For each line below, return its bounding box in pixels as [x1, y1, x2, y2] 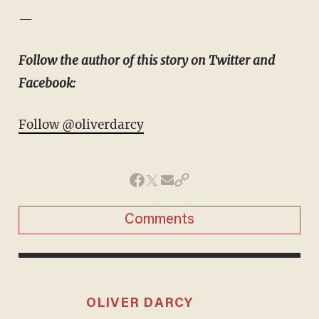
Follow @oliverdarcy [18, 117, 144, 133]
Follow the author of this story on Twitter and [18, 53, 275, 69]
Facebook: [18, 75, 76, 92]
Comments [125, 213, 194, 228]
